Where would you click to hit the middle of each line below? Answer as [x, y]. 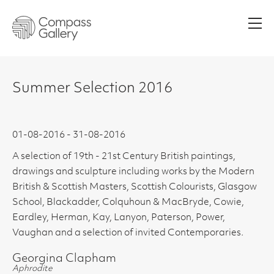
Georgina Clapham [64, 259]
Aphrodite [32, 269]
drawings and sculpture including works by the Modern [133, 172]
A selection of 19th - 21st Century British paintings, [124, 157]
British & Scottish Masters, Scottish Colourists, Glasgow [135, 187]
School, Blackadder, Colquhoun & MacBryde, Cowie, [128, 203]
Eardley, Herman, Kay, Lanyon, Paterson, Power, [119, 218]
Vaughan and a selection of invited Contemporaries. [128, 233]
